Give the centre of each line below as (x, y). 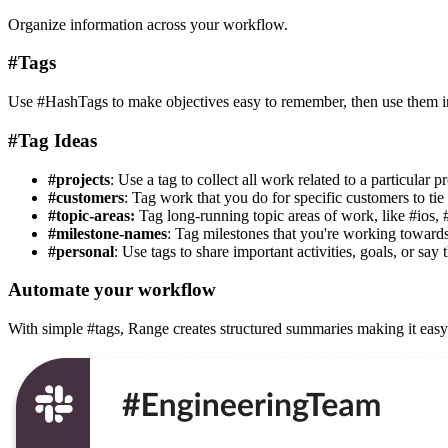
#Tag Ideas (52, 140)
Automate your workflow (112, 290)
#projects (79, 179)
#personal (81, 251)
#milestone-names (107, 233)
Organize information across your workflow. (148, 24)
